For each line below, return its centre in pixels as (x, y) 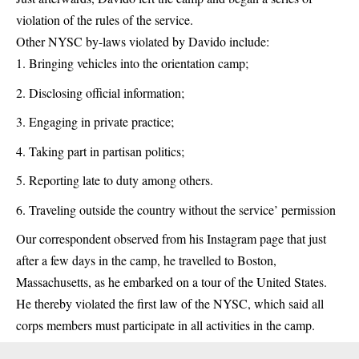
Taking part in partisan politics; (107, 151)
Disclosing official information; (107, 92)
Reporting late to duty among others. (121, 180)
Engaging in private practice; (101, 121)
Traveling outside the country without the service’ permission (182, 209)
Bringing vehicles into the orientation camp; (139, 63)
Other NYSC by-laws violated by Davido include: (143, 41)
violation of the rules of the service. (105, 20)
